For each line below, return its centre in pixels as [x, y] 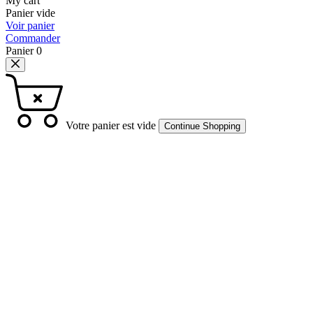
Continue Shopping [202, 126]
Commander [33, 38]
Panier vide [30, 13]
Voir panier [30, 25]
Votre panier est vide [112, 125]
